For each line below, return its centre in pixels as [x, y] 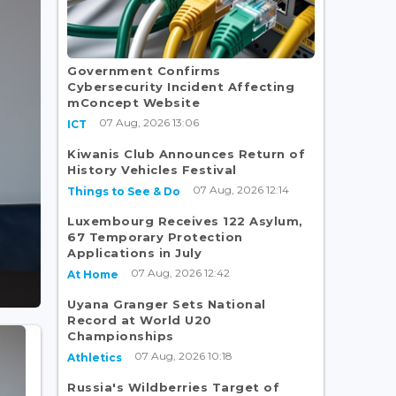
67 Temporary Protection [155, 236]
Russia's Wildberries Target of [173, 387]
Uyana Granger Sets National [167, 304]
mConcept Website [133, 102]
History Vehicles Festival [152, 169]
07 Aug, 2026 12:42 [180, 272]
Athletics [95, 357]
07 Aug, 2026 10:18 [183, 355]
